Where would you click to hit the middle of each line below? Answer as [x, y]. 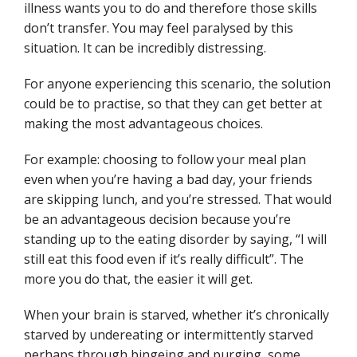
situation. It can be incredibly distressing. [145, 48]
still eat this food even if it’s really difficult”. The [164, 259]
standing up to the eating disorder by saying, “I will [175, 239]
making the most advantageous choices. [145, 124]
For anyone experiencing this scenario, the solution [177, 84]
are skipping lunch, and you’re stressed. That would [178, 199]
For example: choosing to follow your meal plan [165, 159]
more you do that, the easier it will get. [140, 279]
